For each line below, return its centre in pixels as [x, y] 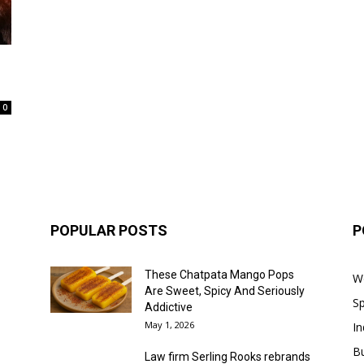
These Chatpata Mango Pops [219, 275]
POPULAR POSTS [109, 231]
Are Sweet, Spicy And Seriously [225, 291]
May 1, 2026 [169, 325]
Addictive [169, 308]
